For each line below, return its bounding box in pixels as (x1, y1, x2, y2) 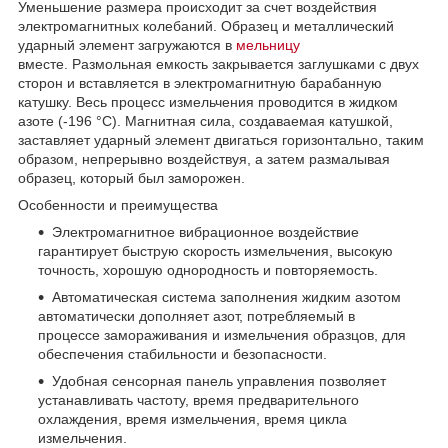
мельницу (236, 36, 300, 53)
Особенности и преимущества (18, 196, 218, 213)
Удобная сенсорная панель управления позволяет (52, 372, 386, 389)
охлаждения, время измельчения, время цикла (38, 410, 347, 427)
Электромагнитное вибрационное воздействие (52, 223, 359, 240)
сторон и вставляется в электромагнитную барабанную (18, 74, 382, 91)
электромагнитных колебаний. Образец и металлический (18, 17, 394, 34)
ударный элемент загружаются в (18, 36, 236, 53)
